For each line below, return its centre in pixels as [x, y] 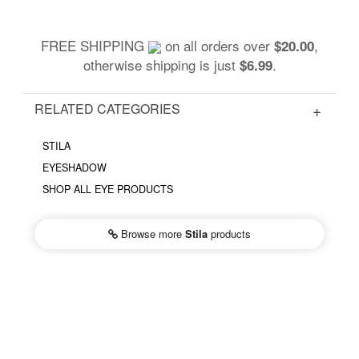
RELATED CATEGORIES [107, 108]
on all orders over [218, 45]
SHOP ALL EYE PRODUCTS [108, 189]
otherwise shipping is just [161, 64]
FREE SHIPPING [95, 45]
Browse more [151, 233]
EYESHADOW [75, 167]
